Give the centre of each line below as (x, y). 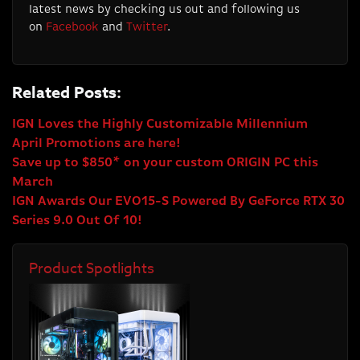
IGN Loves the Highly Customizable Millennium (160, 125)
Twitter (147, 27)
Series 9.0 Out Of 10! (77, 221)
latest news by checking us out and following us (164, 10)
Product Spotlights (92, 269)
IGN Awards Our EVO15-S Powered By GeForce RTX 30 (178, 202)
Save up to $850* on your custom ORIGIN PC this (165, 164)
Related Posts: (67, 92)
